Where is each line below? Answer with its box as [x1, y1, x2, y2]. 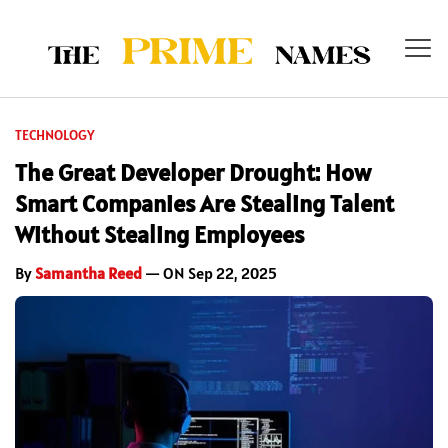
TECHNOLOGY [15, 126, 95, 145]
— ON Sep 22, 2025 [142, 263, 277, 284]
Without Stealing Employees [15, 219, 304, 251]
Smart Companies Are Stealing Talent [15, 188, 394, 220]
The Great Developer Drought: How [15, 157, 371, 189]
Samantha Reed [35, 263, 142, 284]
